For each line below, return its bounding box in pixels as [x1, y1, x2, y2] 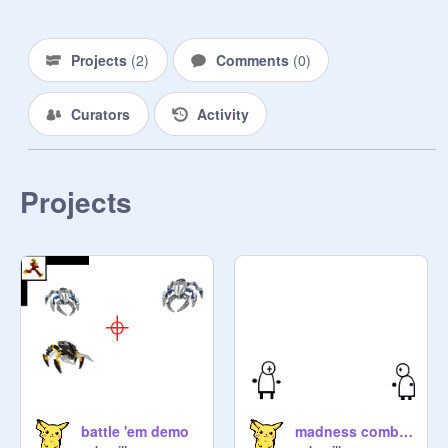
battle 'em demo [81, 421, 189, 441]
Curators [71, 104, 130, 124]
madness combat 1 [399, 421, 413, 441]
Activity [196, 104, 249, 124]
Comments [215, 50, 293, 70]
